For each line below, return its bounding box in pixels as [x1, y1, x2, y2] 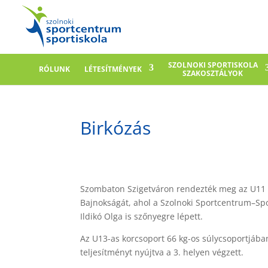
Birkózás [80, 115, 151, 140]
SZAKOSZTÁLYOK [182, 68, 243, 78]
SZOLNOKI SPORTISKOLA [167, 60, 258, 70]
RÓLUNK [38, 64, 70, 74]
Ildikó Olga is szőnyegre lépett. [80, 210, 203, 222]
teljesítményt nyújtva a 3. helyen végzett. [80, 246, 244, 258]
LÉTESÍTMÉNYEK [84, 64, 142, 74]
